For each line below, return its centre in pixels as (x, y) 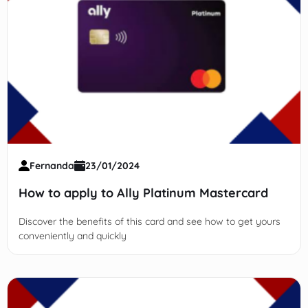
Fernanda (52, 166)
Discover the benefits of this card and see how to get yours (149, 222)
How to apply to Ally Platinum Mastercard (143, 193)
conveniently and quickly (72, 236)
